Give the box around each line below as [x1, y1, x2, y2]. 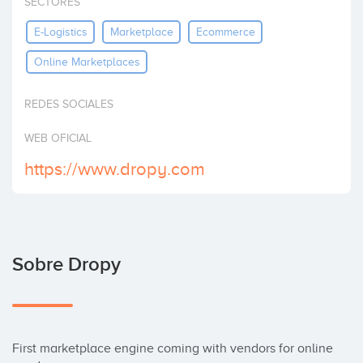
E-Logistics [33, 25, 88, 38]
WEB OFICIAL [24, 132, 92, 144]
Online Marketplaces [33, 55, 140, 68]
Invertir [16, 10, 51, 23]
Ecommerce [195, 25, 255, 38]
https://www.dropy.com [24, 159, 205, 179]
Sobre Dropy [12, 253, 121, 276]
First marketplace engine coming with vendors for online [12, 341, 333, 356]
